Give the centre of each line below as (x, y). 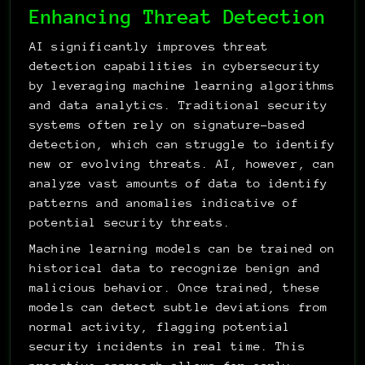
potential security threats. (130, 222)
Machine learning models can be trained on (182, 248)
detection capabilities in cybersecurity (175, 66)
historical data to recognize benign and (175, 268)
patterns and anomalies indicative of (164, 202)
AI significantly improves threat (149, 46)
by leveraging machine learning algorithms (182, 85)
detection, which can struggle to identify (182, 144)
